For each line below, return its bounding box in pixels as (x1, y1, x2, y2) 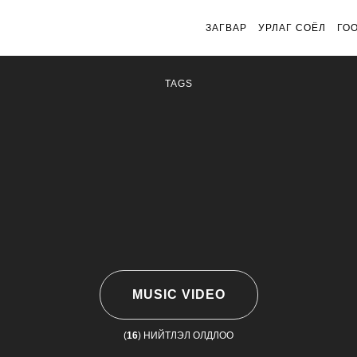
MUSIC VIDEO (131, 288, 226, 301)
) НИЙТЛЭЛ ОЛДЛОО (138, 330, 233, 342)
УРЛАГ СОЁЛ (258, 22, 326, 33)
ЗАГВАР (206, 22, 247, 33)
